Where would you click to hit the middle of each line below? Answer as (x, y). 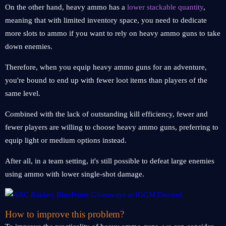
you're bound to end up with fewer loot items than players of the (106, 80)
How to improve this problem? (65, 214)
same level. (23, 93)
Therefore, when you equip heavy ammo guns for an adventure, (106, 67)
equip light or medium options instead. (66, 140)
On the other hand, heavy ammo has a (66, 7)
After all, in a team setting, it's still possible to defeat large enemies (110, 161)
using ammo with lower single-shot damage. (75, 174)
